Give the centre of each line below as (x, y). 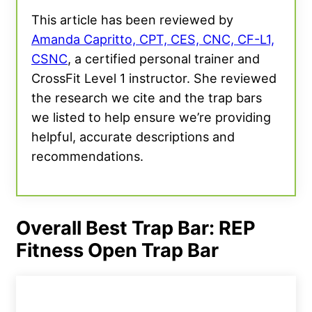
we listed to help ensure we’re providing (151, 117)
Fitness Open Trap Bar (117, 251)
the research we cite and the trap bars (147, 98)
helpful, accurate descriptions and (133, 137)
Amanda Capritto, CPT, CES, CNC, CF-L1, (153, 39)
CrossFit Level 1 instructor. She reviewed (154, 78)
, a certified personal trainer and (164, 59)
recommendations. (87, 156)
